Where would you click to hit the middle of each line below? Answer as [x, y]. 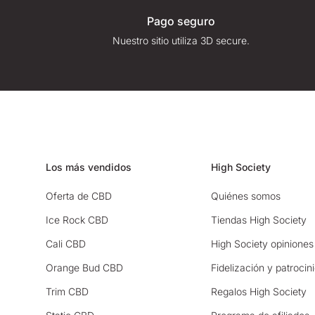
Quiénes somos [246, 196]
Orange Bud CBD [84, 268]
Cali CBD [66, 244]
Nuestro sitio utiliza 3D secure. [181, 41]
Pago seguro [181, 21]
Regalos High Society [259, 292]
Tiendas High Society [259, 220]
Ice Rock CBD [77, 220]
